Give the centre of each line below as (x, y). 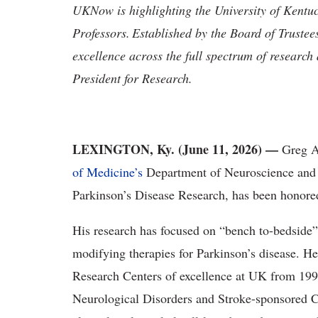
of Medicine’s (108, 172)
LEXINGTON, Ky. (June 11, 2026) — (175, 149)
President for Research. (136, 78)
